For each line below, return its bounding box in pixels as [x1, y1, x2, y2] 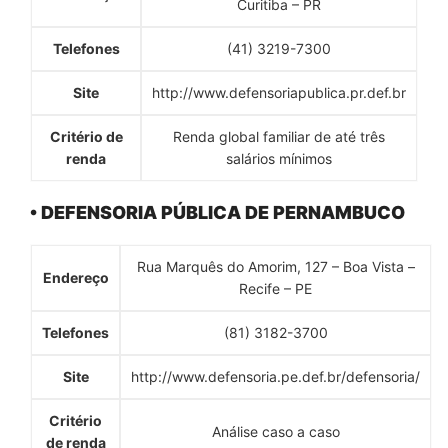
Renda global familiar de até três [173, 127, 385, 145]
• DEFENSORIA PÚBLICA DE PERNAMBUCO [30, 201, 405, 223]
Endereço [42, 268, 109, 286]
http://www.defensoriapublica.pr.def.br [152, 83, 406, 101]
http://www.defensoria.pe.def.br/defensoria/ [131, 367, 420, 385]
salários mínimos [226, 149, 332, 167]
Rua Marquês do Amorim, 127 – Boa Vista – [136, 257, 415, 275]
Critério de [49, 127, 123, 145]
